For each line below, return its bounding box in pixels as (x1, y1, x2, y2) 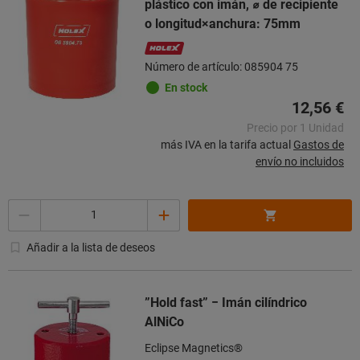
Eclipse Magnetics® (145, 341, 243, 354)
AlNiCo (145, 313, 184, 329)
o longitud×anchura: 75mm (145, 15, 301, 31)
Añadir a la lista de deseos (27, 240, 155, 254)
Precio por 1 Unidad (247, 121, 344, 134)
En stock (165, 80, 207, 94)
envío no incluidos (256, 154, 344, 168)
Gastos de (293, 137, 344, 151)
